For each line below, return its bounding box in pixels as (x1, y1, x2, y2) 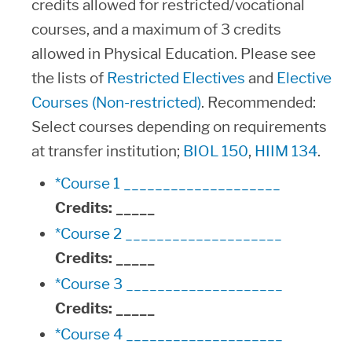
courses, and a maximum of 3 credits (31, 20, 281, 38)
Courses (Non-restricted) (31, 93, 201, 112)
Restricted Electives (107, 69, 245, 87)
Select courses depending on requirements (31, 118, 327, 136)
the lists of (31, 69, 107, 87)
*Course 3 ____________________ (55, 275, 283, 293)
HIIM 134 (255, 142, 317, 160)
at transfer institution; (31, 142, 183, 160)
